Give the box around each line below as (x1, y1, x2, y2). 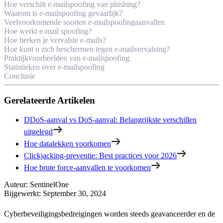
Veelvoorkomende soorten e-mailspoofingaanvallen (4, 18, 165, 27)
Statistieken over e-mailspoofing (4, 63, 105, 72)
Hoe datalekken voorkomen (24, 139, 111, 148)
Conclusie (4, 72, 35, 81)
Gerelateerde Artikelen (4, 95, 95, 106)
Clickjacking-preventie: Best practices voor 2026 (24, 151, 177, 160)
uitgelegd (24, 127, 53, 136)
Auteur (4, 180, 26, 189)
